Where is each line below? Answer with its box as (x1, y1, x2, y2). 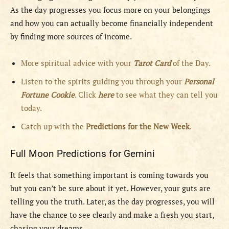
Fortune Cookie (21, 89, 75, 100)
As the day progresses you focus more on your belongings (10, 5, 211, 15)
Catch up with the (21, 121, 86, 132)
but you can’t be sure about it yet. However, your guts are (10, 183, 211, 194)
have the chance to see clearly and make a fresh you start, (10, 210, 214, 220)
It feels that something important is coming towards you (10, 170, 209, 180)
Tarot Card (133, 58, 173, 68)
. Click (75, 89, 98, 100)
